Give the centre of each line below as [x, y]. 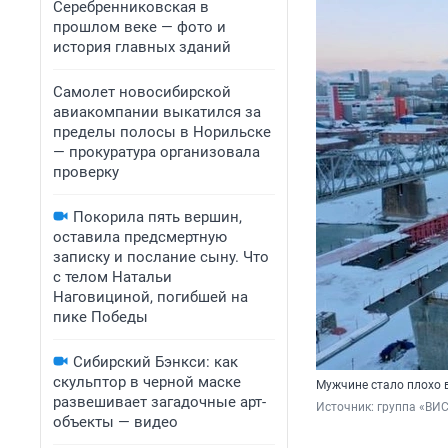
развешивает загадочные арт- [159, 402]
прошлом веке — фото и [139, 27]
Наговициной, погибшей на [150, 297]
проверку [86, 172]
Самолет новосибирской [142, 92]
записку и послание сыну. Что [161, 257]
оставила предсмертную [140, 237]
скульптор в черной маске [147, 382]
